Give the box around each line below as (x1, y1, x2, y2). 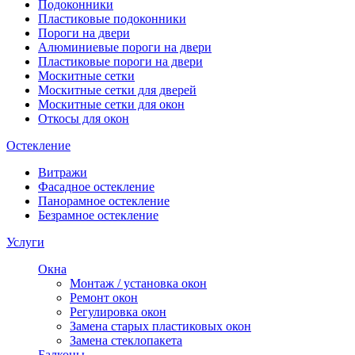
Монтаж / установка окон (70, 276, 207, 290)
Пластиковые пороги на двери (38, 54, 203, 68)
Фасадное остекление (38, 179, 155, 193)
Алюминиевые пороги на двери (38, 40, 212, 54)
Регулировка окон (70, 304, 166, 319)
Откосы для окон (38, 111, 129, 125)
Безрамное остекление (38, 208, 158, 222)
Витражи (38, 165, 87, 179)
